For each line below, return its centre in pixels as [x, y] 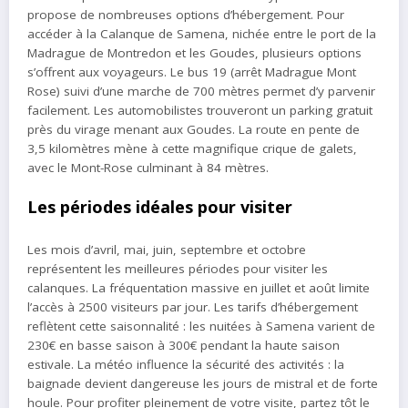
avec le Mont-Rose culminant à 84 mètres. [148, 168]
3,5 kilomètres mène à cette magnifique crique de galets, [192, 149]
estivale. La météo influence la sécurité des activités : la [186, 364]
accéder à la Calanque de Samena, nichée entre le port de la [202, 34]
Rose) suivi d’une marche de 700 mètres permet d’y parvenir [201, 92]
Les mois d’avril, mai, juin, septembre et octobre [167, 249]
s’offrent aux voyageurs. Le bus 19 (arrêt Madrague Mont [192, 72]
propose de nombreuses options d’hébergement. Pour [186, 15]
